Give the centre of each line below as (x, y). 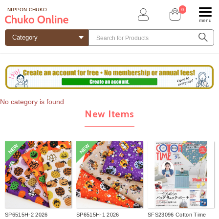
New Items (109, 114)
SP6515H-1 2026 (98, 215)
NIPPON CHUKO (27, 9)
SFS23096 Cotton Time (177, 215)
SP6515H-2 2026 (26, 215)
